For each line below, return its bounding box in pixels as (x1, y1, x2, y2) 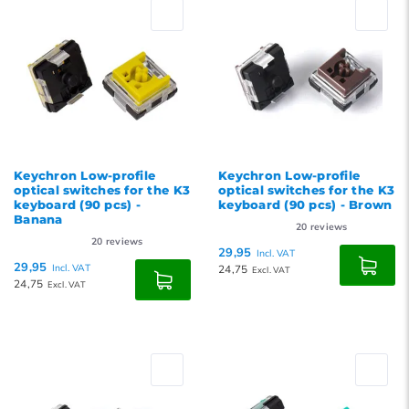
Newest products (47, 28, 146, 43)
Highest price (47, 89, 123, 104)
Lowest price (47, 58, 121, 74)
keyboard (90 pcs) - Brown (218, 197, 393, 212)
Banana (14, 212, 63, 226)
